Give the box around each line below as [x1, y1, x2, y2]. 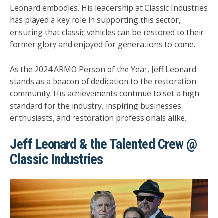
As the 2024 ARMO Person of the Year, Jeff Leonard [10, 64, 196, 75]
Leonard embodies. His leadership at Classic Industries [10, 2, 208, 14]
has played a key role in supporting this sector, [10, 15, 181, 26]
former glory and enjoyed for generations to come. [10, 39, 195, 50]
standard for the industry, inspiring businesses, [10, 100, 183, 111]
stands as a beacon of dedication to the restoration [10, 76, 196, 87]
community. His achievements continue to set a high [10, 88, 199, 99]
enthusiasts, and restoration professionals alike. [10, 112, 186, 124]
